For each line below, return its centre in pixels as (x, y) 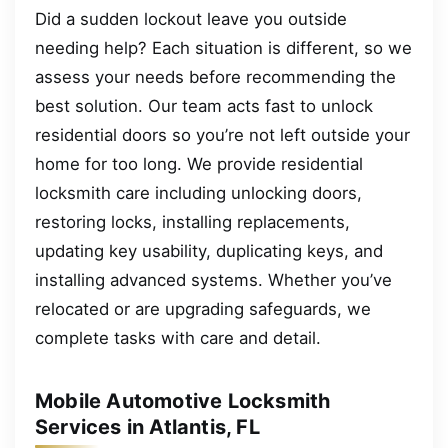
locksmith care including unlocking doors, (198, 192)
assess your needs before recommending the (215, 76)
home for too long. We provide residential (199, 163)
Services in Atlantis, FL (147, 426)
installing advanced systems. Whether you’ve (213, 279)
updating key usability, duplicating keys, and (209, 250)
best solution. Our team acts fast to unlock (204, 105)
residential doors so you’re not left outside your (222, 134)
